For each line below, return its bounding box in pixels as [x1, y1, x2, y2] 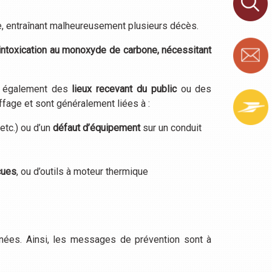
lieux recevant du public [72, 83, 177, 95]
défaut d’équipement [53, 122, 141, 134]
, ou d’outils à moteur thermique [16, 166, 149, 178]
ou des [176, 83, 212, 95]
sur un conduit [140, 122, 202, 134]
